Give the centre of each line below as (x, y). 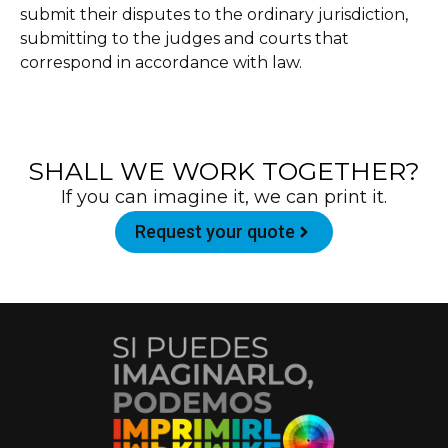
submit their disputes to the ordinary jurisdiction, (214, 14)
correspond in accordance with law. (161, 62)
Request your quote (215, 231)
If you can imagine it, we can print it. (224, 196)
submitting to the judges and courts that (184, 38)
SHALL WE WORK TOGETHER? (224, 170)
